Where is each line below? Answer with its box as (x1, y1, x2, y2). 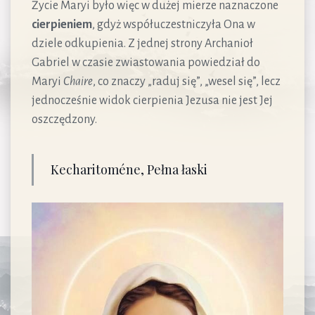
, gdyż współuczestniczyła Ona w (92, 18, 255, 31)
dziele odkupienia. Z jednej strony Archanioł (32, 37, 253, 50)
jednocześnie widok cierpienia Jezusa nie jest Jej (32, 94, 273, 107)
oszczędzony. (32, 112, 97, 126)
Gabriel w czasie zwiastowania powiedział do (32, 56, 260, 69)
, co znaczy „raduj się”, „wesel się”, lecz (93, 75, 281, 88)
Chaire (63, 75, 93, 88)
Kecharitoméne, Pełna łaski (51, 160, 207, 178)
